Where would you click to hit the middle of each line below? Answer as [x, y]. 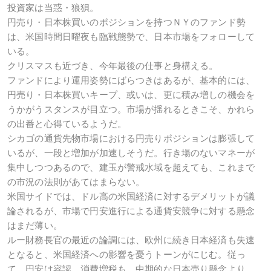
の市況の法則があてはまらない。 [76, 182]
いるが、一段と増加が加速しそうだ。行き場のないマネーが [131, 153]
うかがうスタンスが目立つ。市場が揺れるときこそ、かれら [131, 109]
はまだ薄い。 [35, 225]
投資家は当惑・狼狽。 [53, 8]
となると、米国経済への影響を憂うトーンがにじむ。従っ [126, 254]
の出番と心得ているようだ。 [67, 124]
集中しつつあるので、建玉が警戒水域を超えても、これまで [131, 167]
